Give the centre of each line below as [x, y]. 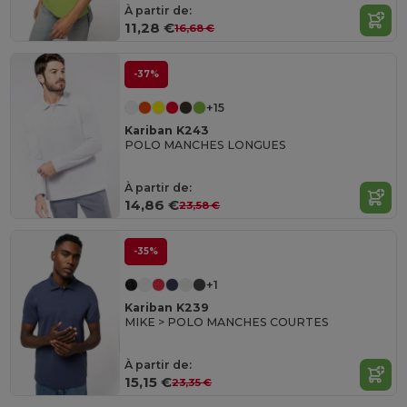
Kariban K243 [167, 130]
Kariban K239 [167, 307]
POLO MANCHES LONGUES [206, 144]
